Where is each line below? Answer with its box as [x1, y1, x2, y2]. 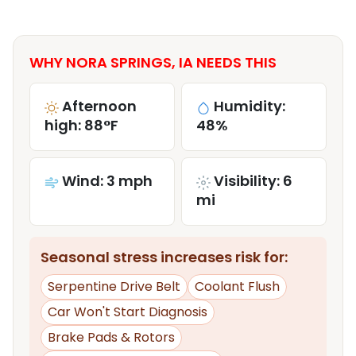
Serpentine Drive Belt [48, 277, 180, 296]
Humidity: [214, 96, 285, 117]
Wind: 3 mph [62, 171, 153, 192]
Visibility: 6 [214, 171, 292, 192]
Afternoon [62, 96, 137, 117]
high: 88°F [44, 115, 118, 136]
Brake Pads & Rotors [48, 328, 175, 347]
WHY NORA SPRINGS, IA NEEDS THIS [29, 52, 277, 73]
